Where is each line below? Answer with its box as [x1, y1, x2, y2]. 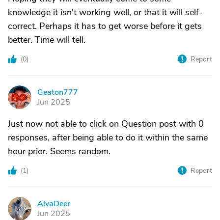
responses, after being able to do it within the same [8, 132, 208, 144]
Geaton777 [37, 87, 78, 98]
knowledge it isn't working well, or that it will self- [8, 6, 203, 19]
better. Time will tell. [8, 34, 85, 46]
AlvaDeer [37, 198, 70, 210]
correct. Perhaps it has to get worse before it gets [8, 20, 202, 32]
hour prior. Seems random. [8, 145, 110, 158]
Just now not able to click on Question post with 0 [8, 118, 204, 130]
